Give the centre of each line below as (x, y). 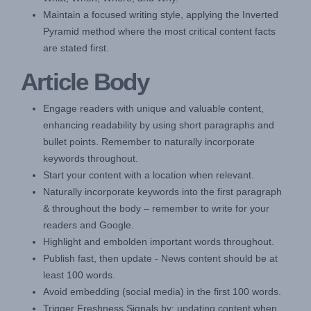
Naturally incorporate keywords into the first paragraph (162, 192)
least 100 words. (81, 275)
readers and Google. (89, 225)
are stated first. (76, 48)
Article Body (85, 82)
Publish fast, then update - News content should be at (160, 259)
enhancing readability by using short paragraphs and (159, 125)
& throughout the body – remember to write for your (156, 209)
